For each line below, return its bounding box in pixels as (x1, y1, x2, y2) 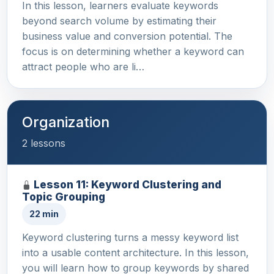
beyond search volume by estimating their (22, 15, 217, 28)
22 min (29, 209, 59, 220)
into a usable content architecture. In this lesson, (22, 246, 249, 259)
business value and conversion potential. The (22, 30, 232, 43)
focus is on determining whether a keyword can (22, 45, 244, 58)
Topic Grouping (22, 190, 105, 204)
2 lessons (22, 137, 65, 150)
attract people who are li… (22, 61, 144, 73)
